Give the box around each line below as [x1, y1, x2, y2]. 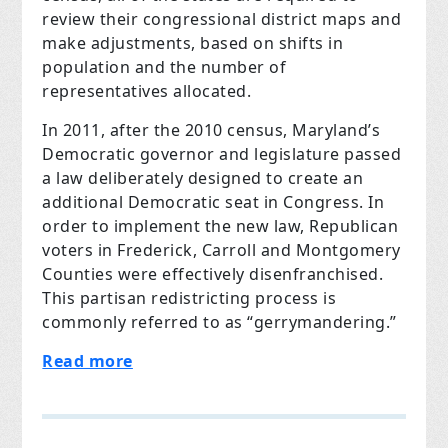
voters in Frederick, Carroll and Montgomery [42, 239, 401, 262]
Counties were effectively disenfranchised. [42, 263, 384, 286]
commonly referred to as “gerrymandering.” [42, 311, 397, 334]
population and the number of [42, 56, 287, 79]
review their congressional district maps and [42, 8, 402, 31]
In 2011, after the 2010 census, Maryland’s [42, 119, 381, 142]
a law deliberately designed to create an [42, 167, 364, 190]
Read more [42, 350, 133, 373]
